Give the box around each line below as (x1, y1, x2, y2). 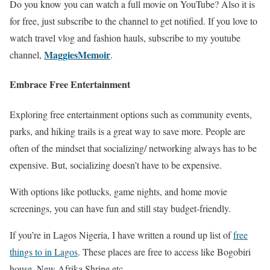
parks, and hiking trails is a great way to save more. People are (10, 124, 245, 137)
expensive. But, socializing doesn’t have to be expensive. (10, 158, 222, 171)
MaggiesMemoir (44, 48, 110, 62)
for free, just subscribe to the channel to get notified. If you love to (10, 14, 257, 28)
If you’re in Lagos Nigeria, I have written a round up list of (10, 228, 233, 241)
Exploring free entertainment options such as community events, (10, 107, 252, 121)
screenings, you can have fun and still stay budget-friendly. (10, 201, 231, 215)
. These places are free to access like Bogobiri (78, 245, 251, 258)
